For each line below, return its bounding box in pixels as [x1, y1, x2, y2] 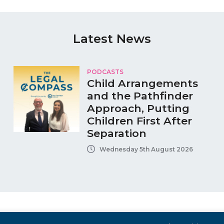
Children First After [86, 114, 192, 127]
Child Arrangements [86, 77, 198, 90]
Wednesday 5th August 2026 [99, 145, 193, 153]
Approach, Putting [86, 102, 189, 115]
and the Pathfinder [86, 89, 193, 102]
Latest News [73, 31, 151, 46]
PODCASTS [86, 68, 123, 76]
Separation [86, 127, 146, 140]
